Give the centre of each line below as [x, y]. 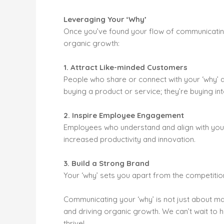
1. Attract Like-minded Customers [125, 67]
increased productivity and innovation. [129, 139]
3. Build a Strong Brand [106, 163]
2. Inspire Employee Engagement [124, 115]
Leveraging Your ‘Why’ [105, 19]
